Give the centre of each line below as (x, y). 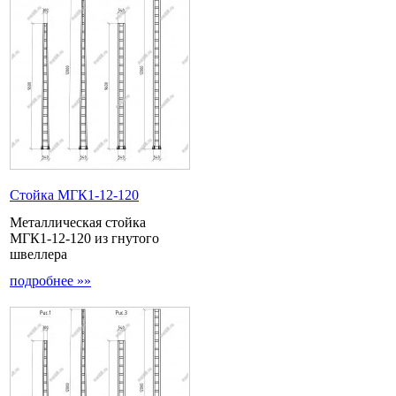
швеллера (38, 254)
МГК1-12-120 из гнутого (84, 238)
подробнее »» (50, 281)
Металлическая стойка (78, 222)
